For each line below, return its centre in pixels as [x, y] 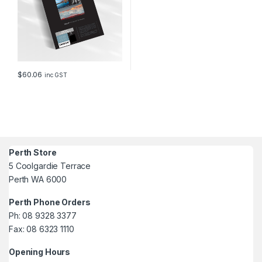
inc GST [56, 75]
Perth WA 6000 [38, 179]
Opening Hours [40, 252]
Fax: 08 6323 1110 [42, 229]
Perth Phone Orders [50, 202]
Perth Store [33, 152]
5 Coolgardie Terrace [50, 166]
